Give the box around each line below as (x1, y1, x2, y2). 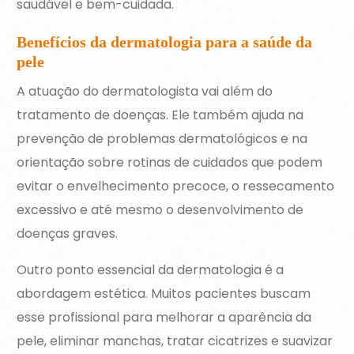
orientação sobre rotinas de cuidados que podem (17, 153, 323, 172)
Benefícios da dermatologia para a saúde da (17, 33, 313, 51)
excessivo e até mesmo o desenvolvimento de (17, 201, 304, 220)
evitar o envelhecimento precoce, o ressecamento (17, 177, 335, 196)
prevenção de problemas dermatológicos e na (17, 130, 308, 149)
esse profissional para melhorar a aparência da (17, 308, 312, 327)
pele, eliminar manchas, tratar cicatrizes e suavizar (17, 332, 333, 351)
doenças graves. (17, 224, 119, 243)
